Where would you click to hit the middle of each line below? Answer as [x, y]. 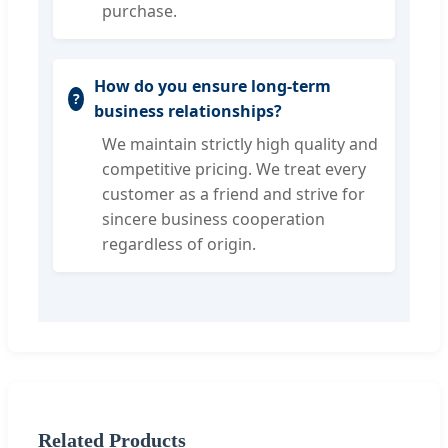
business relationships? [188, 111]
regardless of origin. [179, 244]
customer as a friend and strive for [233, 194]
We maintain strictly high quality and [240, 144]
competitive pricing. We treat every [234, 169]
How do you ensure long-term [212, 86]
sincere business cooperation [213, 219]
